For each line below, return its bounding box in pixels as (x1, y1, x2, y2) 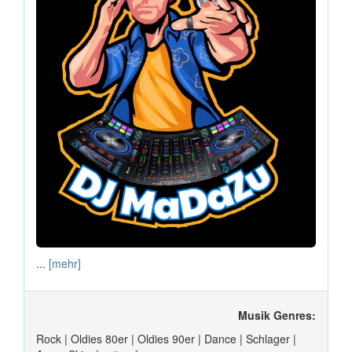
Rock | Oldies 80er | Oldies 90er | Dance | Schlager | (36, 330, 296, 346)
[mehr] (49, 255, 81, 271)
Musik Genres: (238, 306, 316, 323)
